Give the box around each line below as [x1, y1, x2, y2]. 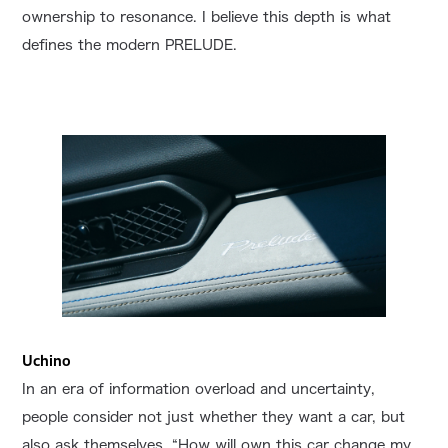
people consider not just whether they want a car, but [22, 409, 406, 424]
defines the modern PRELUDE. [22, 38, 238, 52]
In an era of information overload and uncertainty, [22, 381, 376, 396]
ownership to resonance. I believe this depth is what [22, 10, 392, 24]
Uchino [22, 351, 72, 369]
